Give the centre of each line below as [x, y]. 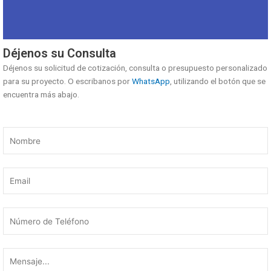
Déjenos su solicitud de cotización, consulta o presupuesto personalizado [135, 67]
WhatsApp [151, 81]
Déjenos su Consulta [60, 53]
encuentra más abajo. [41, 94]
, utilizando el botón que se [218, 81]
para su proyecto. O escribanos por [67, 81]
